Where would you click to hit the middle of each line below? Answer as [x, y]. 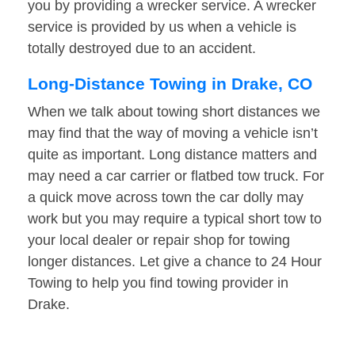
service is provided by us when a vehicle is [162, 27]
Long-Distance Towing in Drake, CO [170, 84]
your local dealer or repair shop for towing [159, 240]
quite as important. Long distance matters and [172, 155]
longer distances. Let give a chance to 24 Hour [175, 262]
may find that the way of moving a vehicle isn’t [173, 134]
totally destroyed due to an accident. [142, 49]
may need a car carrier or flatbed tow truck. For [176, 176]
